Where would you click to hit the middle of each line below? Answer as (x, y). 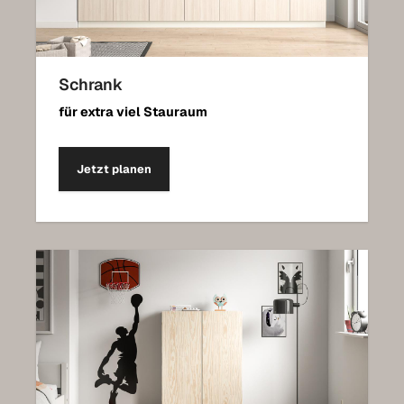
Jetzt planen (114, 169)
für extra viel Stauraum (133, 111)
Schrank (91, 84)
